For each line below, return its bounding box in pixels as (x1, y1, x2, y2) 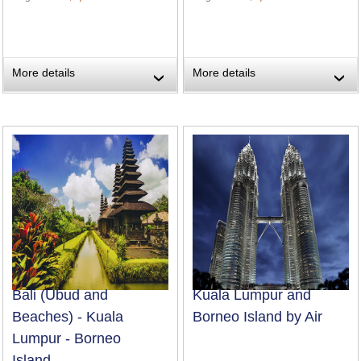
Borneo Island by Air (192, 308, 322, 325)
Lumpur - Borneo (11, 330, 121, 346)
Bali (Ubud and (11, 286, 108, 303)
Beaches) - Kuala (11, 308, 123, 325)
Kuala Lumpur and (192, 286, 311, 303)
